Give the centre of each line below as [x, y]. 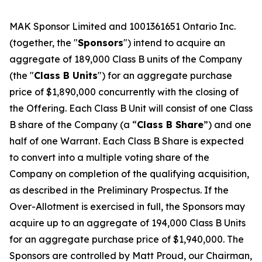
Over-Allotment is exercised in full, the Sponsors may [127, 206]
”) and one [227, 125]
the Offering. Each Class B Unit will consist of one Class [131, 108]
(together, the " [44, 43]
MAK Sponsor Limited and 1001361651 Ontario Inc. [123, 26]
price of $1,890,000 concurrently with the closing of [124, 92]
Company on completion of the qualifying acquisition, [129, 174]
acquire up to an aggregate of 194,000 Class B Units [127, 223]
